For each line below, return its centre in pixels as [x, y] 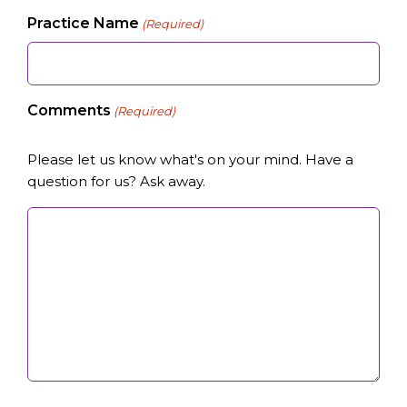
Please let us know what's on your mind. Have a [190, 159]
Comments [69, 110]
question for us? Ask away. [116, 181]
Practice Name [83, 23]
